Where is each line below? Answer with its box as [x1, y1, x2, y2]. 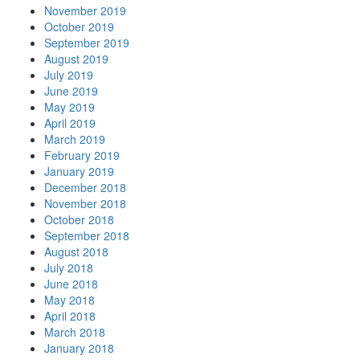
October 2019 [44, 18, 114, 35]
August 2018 [44, 243, 108, 260]
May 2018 [44, 292, 95, 309]
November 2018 [44, 195, 126, 212]
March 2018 [44, 324, 105, 341]
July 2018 [44, 260, 93, 276]
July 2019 [44, 67, 93, 84]
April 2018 [44, 308, 96, 325]
